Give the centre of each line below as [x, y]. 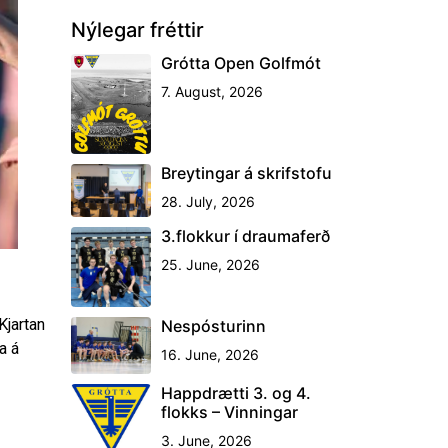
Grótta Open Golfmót [241, 63]
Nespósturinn [213, 326]
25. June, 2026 [210, 265]
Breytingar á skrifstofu [246, 173]
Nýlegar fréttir [137, 30]
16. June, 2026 [210, 355]
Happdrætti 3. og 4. [236, 393]
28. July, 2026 [208, 201]
